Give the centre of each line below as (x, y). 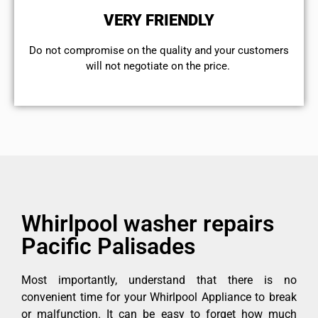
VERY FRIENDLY (159, 21)
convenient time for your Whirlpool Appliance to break (159, 297)
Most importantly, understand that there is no (159, 280)
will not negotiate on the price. (159, 66)
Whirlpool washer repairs (148, 223)
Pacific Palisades (108, 246)
